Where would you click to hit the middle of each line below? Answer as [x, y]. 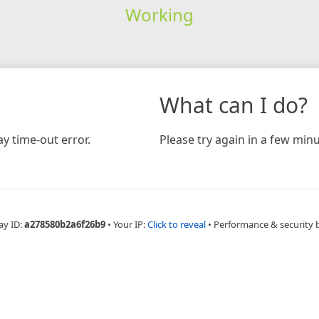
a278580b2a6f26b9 [65, 224]
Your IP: [130, 224]
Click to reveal [177, 224]
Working [159, 14]
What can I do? [234, 105]
